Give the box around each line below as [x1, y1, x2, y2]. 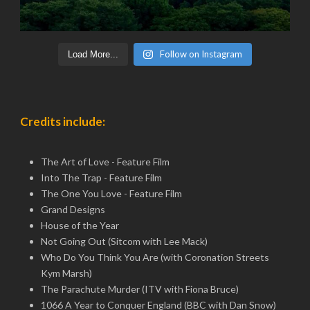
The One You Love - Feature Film [41, 188, 182, 199]
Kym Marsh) [41, 267, 92, 279]
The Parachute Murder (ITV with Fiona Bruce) [41, 283, 239, 295]
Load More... [68, 49, 119, 60]
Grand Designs [41, 203, 105, 215]
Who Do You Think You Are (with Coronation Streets [41, 251, 269, 263]
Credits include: [20, 114, 105, 129]
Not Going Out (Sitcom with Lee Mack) [41, 235, 208, 247]
